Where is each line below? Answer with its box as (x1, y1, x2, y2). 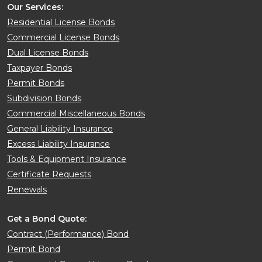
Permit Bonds (7, 77, 64, 88)
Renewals (7, 184, 47, 195)
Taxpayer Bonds (7, 62, 72, 73)
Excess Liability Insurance (7, 138, 110, 149)
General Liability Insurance (7, 123, 113, 134)
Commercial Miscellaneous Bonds (7, 108, 145, 119)
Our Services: (7, 1, 63, 12)
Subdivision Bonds (7, 92, 81, 104)
